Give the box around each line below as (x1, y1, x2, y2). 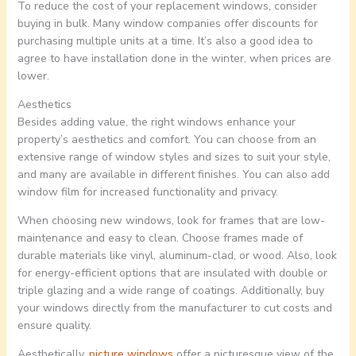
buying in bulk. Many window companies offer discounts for (17, 16, 318, 32)
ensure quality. (17, 318, 91, 334)
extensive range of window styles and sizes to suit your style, (17, 149, 331, 165)
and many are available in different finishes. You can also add (17, 167, 330, 183)
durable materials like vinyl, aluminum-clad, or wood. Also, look (17, 248, 337, 264)
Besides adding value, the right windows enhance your (17, 114, 296, 130)
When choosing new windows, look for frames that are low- (17, 213, 325, 229)
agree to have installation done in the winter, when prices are (17, 51, 331, 67)
